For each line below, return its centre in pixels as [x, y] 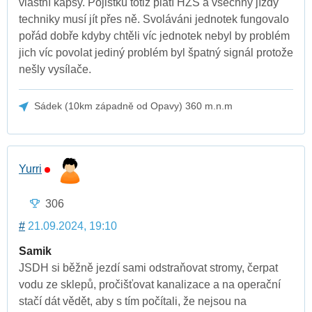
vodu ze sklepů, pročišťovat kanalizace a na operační [150, 284]
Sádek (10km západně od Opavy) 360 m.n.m [134, 106]
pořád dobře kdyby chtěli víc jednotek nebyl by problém [154, 36]
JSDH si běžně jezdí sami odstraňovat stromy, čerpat [148, 267]
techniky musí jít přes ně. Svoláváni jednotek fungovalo [154, 19]
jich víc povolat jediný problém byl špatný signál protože [156, 53]
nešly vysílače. [55, 70]
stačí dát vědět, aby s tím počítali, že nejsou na [133, 301]
